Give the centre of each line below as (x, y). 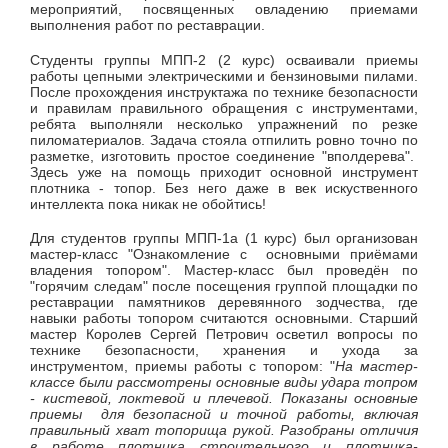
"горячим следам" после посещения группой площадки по (224, 286)
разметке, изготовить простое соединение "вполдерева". (224, 155)
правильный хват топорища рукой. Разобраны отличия (224, 430)
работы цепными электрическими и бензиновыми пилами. (224, 75)
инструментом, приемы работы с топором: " (182, 366)
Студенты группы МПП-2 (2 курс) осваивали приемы (224, 59)
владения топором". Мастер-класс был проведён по (224, 270)
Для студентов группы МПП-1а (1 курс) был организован (224, 238)
